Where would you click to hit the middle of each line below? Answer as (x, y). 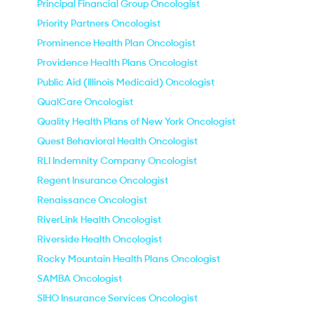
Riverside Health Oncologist (100, 239)
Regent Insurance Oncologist (103, 180)
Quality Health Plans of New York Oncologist (136, 121)
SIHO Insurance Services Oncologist (117, 298)
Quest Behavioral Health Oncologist (117, 141)
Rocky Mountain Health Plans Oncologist (129, 259)
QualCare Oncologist (85, 102)
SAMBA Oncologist (80, 278)
